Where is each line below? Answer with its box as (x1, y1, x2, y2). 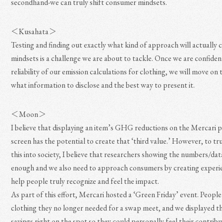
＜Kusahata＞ (11, 26, 57, 37)
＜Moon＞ (11, 109, 47, 119)
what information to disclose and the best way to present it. (11, 80, 195, 90)
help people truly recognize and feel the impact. (11, 176, 160, 186)
